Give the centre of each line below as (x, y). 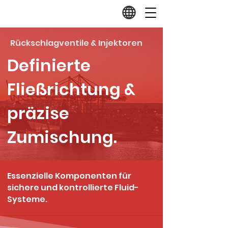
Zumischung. (62, 137)
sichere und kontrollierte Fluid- (73, 188)
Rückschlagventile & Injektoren (76, 43)
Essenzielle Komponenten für (69, 176)
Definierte (49, 65)
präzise (38, 113)
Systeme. (27, 199)
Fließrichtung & (71, 89)
